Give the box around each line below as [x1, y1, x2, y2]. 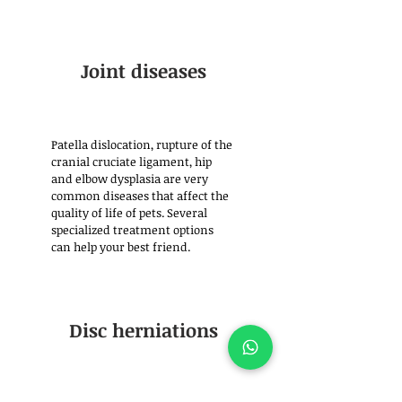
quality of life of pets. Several [51, 205, 207, 221]
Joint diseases [81, 57, 206, 83]
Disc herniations [69, 317, 218, 343]
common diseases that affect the [51, 188, 229, 204]
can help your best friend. [51, 239, 193, 255]
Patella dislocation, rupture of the [51, 136, 232, 153]
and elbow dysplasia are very [51, 170, 208, 187]
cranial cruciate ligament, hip [51, 153, 212, 170]
